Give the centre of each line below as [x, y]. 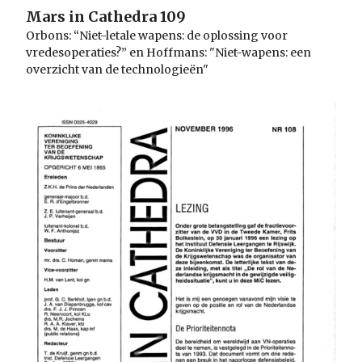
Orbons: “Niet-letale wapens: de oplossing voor [157, 36]
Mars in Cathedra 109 [106, 17]
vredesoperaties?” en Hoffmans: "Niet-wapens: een [168, 53]
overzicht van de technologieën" [117, 70]
